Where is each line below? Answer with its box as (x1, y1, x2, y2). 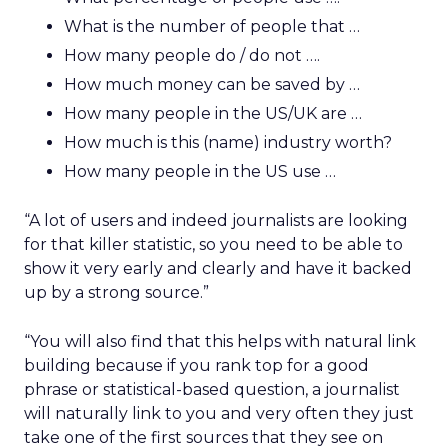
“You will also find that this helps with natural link (24, 332, 416, 351)
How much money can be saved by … (64, 75, 360, 94)
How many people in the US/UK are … (64, 104, 362, 123)
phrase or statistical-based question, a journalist (24, 380, 400, 399)
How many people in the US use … (64, 162, 336, 181)
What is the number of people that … (64, 17, 360, 36)
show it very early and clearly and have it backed (24, 259, 412, 278)
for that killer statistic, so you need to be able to (24, 235, 403, 254)
